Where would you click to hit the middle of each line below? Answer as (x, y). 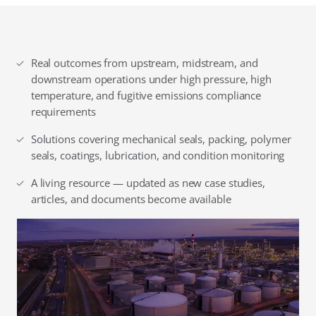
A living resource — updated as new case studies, (148, 183)
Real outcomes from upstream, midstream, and (144, 63)
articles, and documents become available (131, 199)
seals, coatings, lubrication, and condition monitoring (158, 156)
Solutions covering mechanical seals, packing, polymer (161, 139)
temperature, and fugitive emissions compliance (146, 96)
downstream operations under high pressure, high (151, 79)
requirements (63, 112)
